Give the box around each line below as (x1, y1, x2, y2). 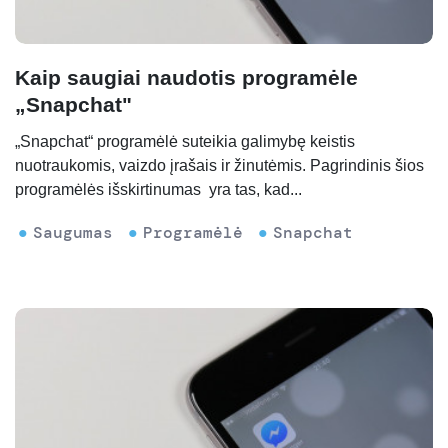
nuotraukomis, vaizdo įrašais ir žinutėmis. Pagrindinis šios (15, 157, 424, 175)
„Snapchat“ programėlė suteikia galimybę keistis (15, 133, 355, 151)
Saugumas (33, 222, 113, 244)
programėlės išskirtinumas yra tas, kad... (15, 181, 302, 199)
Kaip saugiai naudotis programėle (15, 66, 358, 90)
